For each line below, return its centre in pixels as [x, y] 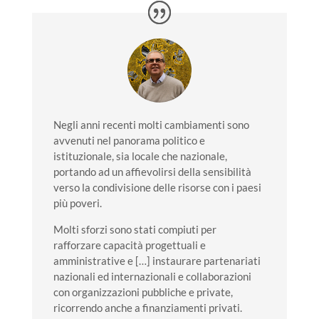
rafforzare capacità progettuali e [129, 245]
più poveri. [77, 203]
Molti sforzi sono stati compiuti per [135, 229]
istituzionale [82, 156]
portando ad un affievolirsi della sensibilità [152, 171]
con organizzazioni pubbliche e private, [143, 292]
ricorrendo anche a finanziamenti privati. [147, 307]
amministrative [89, 260]
